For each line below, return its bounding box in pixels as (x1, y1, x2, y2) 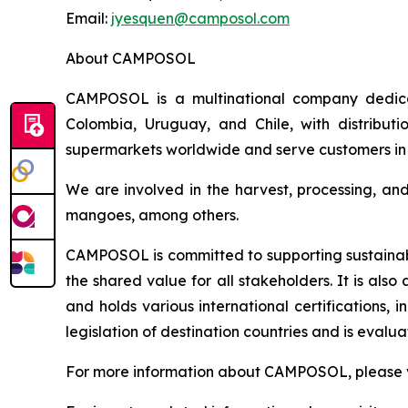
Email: (66, 9, 111, 27)
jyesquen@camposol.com (111, 9, 290, 27)
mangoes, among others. (66, 206, 239, 224)
